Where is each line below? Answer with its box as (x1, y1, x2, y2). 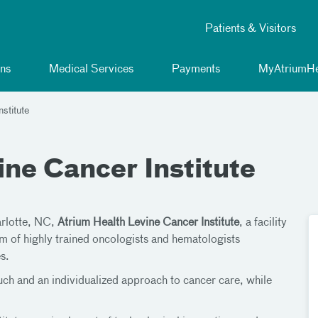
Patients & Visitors (205, 23, 296, 35)
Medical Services (46, 64, 133, 75)
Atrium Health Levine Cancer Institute (57, 217, 239, 229)
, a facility (239, 217, 287, 229)
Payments (169, 64, 220, 75)
